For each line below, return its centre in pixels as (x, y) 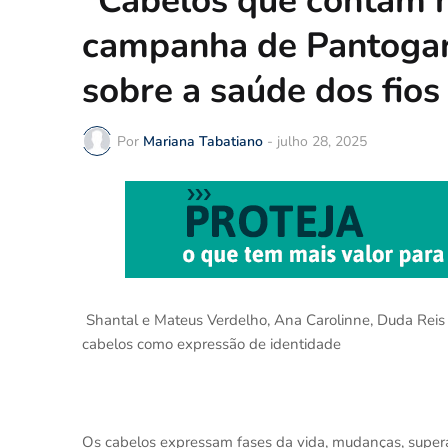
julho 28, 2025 (322, 141)
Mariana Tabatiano (203, 141)
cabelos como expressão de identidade (213, 344)
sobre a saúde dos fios (261, 90)
